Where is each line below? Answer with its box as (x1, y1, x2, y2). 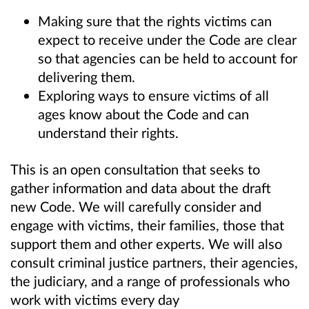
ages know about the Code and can (38, 105, 249, 122)
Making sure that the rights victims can (38, 12, 272, 29)
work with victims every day (10, 290, 179, 308)
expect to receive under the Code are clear (38, 30, 297, 48)
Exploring (38, 86, 94, 103)
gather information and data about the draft (10, 179, 271, 196)
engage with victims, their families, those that (10, 216, 284, 233)
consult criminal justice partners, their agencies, (10, 253, 298, 270)
